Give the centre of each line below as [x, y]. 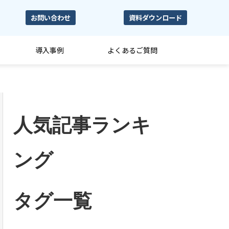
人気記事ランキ [82, 125]
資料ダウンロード [155, 17]
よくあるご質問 [132, 50]
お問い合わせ [51, 17]
